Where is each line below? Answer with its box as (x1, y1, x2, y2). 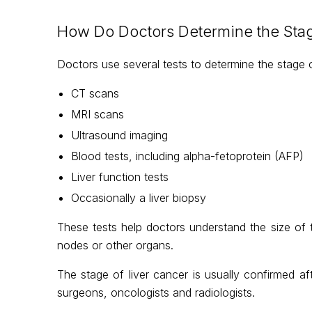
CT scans (70, 86, 119, 100)
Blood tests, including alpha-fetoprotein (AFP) (70, 148, 304, 163)
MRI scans (70, 107, 124, 121)
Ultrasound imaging (70, 127, 168, 142)
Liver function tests (70, 169, 169, 184)
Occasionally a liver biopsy (70, 190, 206, 205)
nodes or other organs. (56, 237, 173, 252)
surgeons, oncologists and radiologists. (56, 285, 255, 299)
